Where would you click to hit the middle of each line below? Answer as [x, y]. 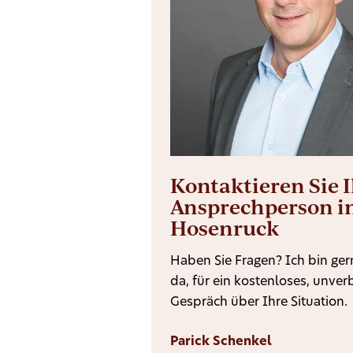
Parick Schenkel [221, 342]
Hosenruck [225, 228]
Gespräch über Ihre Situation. [259, 303]
